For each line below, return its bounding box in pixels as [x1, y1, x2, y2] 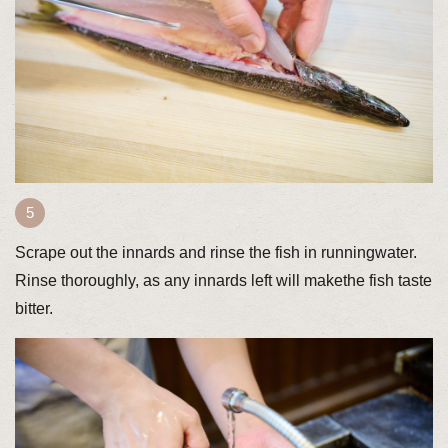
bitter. [14, 299, 53, 317]
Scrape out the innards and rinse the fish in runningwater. [14, 243, 417, 261]
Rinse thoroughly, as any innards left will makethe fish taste [14, 271, 432, 289]
